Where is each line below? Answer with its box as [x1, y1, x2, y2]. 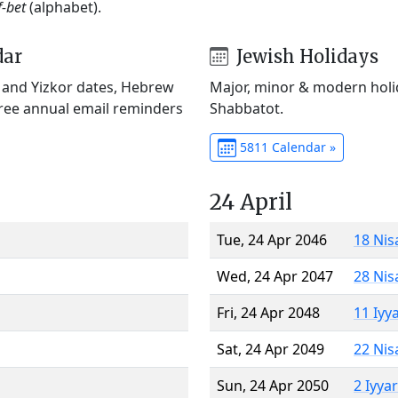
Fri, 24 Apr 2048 [217, 302, 320, 322]
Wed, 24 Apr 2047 [217, 266, 333, 286]
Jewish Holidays [231, 44, 378, 68]
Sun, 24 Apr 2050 [217, 375, 329, 395]
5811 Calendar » [235, 138, 336, 155]
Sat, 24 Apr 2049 [217, 338, 324, 359]
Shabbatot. [210, 98, 283, 118]
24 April [210, 187, 292, 216]
